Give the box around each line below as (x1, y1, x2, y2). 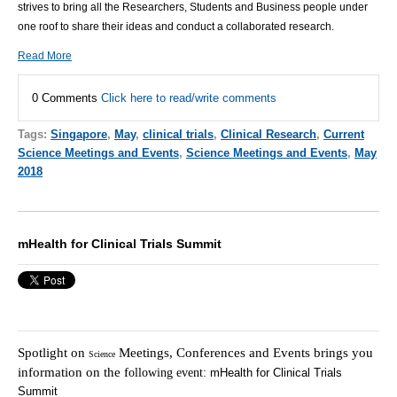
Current (323, 128, 364, 142)
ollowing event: (128, 365, 210, 379)
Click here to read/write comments (101, 91, 276, 105)
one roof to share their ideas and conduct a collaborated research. (18, 20, 334, 34)
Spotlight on (18, 345, 89, 360)
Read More (18, 50, 72, 63)
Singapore (51, 128, 107, 142)
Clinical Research (221, 128, 316, 142)
